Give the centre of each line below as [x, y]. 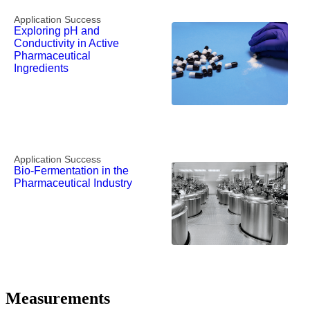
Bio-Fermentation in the [71, 171]
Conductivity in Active [66, 44]
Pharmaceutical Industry [73, 183]
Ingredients [41, 69]
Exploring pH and [57, 31]
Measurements [58, 299]
